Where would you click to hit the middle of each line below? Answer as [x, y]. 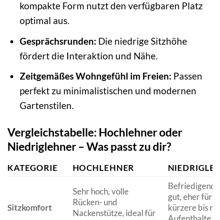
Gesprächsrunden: [58, 41]
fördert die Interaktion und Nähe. [88, 55]
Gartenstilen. [46, 106]
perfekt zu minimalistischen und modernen [108, 91]
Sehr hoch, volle [100, 191]
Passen [187, 76]
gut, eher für [190, 196]
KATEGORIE [33, 167]
